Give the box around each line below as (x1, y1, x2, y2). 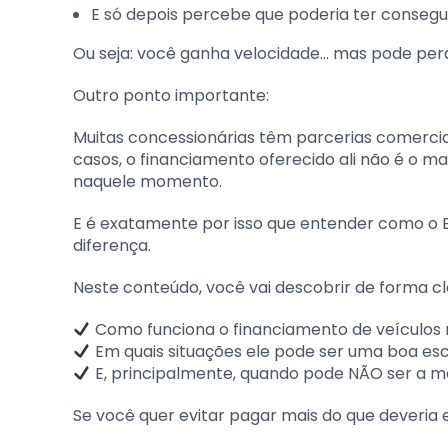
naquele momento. (73, 169, 222, 193)
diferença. (73, 233, 151, 257)
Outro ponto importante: (73, 83, 269, 107)
